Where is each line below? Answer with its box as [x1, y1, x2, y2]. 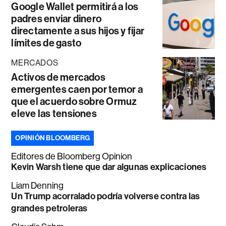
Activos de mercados [11, 71, 105, 84]
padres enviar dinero [11, 13, 102, 25]
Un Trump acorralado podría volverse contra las [11, 191, 200, 202]
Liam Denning [11, 181, 64, 191]
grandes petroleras [11, 203, 88, 214]
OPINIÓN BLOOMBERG [15, 134, 90, 143]
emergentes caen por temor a [11, 83, 143, 96]
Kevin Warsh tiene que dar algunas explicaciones [11, 161, 207, 173]
